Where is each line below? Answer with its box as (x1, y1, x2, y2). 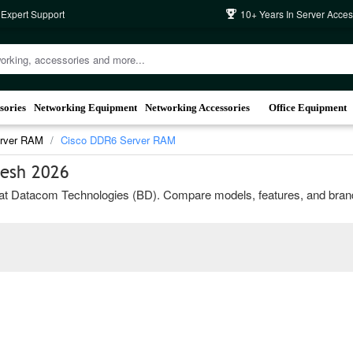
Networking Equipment (34, 102, 137, 113)
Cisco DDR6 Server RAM (61, 132, 176, 147)
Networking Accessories (145, 102, 250, 113)
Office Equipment (268, 102, 347, 113)
